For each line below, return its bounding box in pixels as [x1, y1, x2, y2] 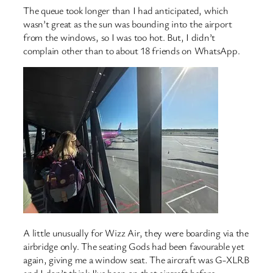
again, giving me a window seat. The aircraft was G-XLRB [23, 253, 249, 267]
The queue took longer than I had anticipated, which [23, 3, 229, 17]
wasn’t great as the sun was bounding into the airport [23, 16, 232, 30]
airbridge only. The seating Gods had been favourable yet [23, 239, 244, 253]
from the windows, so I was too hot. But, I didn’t [23, 30, 216, 44]
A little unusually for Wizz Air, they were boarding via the [23, 226, 249, 240]
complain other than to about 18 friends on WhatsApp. [23, 43, 240, 57]
